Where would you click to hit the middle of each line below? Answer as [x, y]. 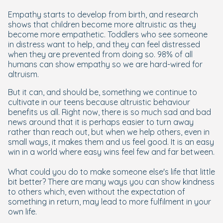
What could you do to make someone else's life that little [111, 172]
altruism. [23, 74]
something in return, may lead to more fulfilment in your [110, 202]
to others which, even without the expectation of [97, 192]
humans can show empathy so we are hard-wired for [105, 64]
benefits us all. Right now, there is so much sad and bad [110, 112]
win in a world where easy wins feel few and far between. [111, 152]
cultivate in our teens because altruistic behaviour [99, 102]
